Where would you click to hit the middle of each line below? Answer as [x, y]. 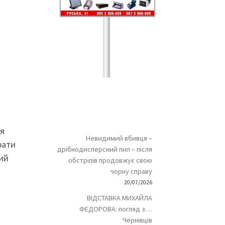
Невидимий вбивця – [119, 138]
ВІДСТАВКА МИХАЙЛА [119, 198]
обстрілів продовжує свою [110, 160]
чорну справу [131, 172]
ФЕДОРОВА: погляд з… [116, 209]
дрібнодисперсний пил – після [104, 149]
